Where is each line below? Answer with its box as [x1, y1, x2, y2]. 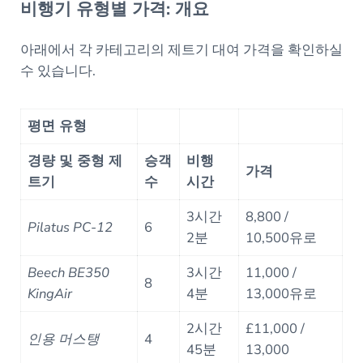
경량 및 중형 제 [28, 151, 123, 170]
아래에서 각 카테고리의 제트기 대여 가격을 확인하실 [19, 40, 343, 59]
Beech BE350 [28, 263, 110, 282]
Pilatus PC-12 [28, 217, 113, 237]
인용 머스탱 [28, 329, 100, 348]
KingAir [28, 284, 73, 303]
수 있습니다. [19, 61, 96, 80]
